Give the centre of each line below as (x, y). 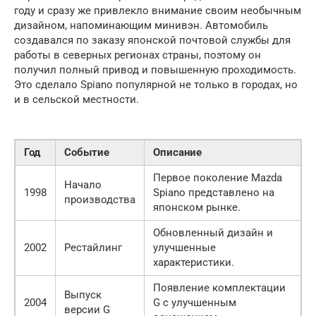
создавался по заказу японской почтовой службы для (152, 41)
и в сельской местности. (77, 100)
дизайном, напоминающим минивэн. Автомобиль (141, 26)
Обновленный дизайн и (213, 233)
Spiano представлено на (214, 193)
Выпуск (83, 295)
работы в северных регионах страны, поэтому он (138, 55)
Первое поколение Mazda (218, 178)
